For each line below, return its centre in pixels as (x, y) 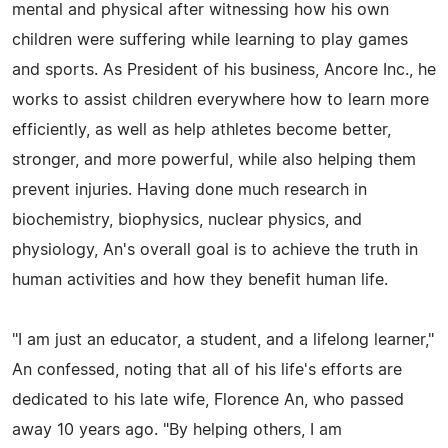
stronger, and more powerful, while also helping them (214, 159)
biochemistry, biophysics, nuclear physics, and (187, 219)
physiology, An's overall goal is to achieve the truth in (215, 249)
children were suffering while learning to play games (210, 39)
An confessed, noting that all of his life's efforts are (207, 369)
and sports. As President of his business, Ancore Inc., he (224, 69)
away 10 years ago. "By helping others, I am (177, 429)
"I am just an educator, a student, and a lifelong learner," (223, 339)
